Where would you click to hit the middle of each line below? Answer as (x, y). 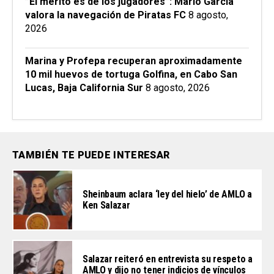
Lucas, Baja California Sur (84, 88)
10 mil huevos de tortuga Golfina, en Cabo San (131, 75)
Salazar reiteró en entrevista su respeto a (168, 259)
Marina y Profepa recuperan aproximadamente (134, 61)
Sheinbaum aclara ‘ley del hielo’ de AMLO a (167, 194)
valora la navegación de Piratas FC (106, 15)
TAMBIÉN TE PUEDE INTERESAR (91, 155)
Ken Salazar (106, 206)
